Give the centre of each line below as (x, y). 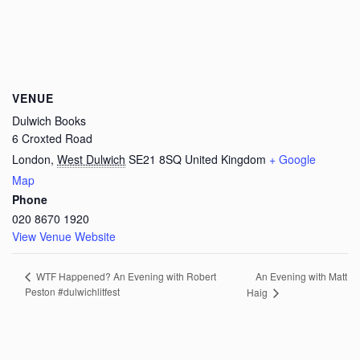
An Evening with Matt (302, 276)
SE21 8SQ (155, 159)
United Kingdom (225, 159)
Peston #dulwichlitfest (72, 292)
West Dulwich (91, 159)
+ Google (292, 159)
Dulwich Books (49, 121)
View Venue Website (64, 236)
